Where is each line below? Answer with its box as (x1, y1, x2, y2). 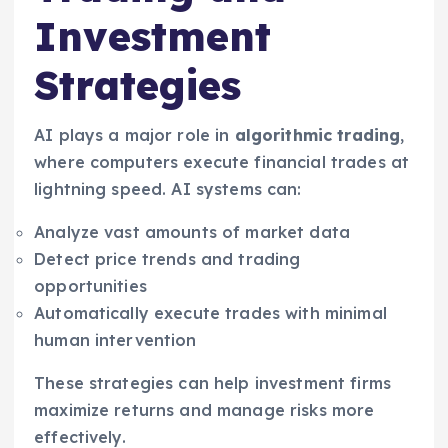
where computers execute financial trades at (34, 152, 410, 173)
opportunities (34, 276, 147, 297)
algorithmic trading (234, 125, 401, 146)
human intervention (34, 330, 197, 351)
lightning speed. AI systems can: (34, 179, 302, 200)
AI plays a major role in (34, 125, 235, 146)
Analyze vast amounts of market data (34, 222, 351, 243)
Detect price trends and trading (34, 249, 301, 270)
